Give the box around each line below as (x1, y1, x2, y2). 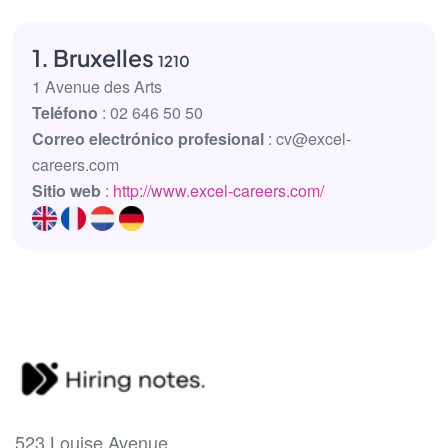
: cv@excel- (264, 127, 351, 150)
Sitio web (32, 179, 101, 202)
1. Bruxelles (32, 43, 158, 72)
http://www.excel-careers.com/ (113, 179, 324, 202)
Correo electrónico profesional (32, 127, 264, 150)
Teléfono (32, 101, 98, 124)
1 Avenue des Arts (32, 75, 162, 98)
